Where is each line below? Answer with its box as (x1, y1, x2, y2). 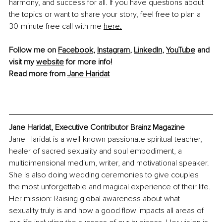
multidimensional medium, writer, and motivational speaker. (9, 158, 211, 168)
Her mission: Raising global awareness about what (9, 193, 182, 204)
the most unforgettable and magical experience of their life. (9, 181, 213, 192)
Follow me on (9, 45, 58, 55)
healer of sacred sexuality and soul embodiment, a (9, 146, 184, 156)
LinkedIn (134, 45, 162, 55)
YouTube (166, 45, 195, 55)
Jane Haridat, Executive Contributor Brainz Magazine (9, 122, 185, 132)
